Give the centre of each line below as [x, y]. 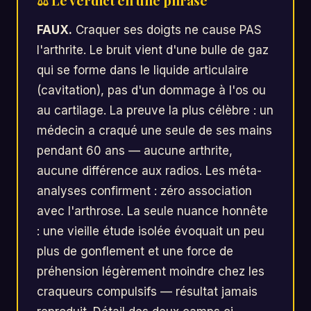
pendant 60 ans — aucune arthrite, [135, 150]
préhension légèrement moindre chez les [151, 271]
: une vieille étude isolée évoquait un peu [151, 231]
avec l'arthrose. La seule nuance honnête [153, 211]
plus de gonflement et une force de [135, 251]
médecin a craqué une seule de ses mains [155, 130]
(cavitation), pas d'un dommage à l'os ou [152, 90]
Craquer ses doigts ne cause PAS [167, 30]
